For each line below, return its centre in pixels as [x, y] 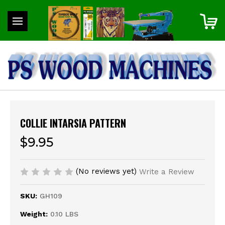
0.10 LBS [65, 214]
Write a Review [166, 172]
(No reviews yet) [106, 171]
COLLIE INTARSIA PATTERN [73, 123]
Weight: [34, 214]
